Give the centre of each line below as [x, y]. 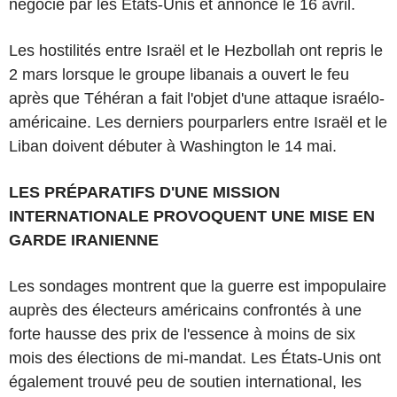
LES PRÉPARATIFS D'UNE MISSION [144, 192]
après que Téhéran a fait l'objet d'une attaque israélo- [197, 98]
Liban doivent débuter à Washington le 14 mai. [173, 146]
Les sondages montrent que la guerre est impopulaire [198, 286]
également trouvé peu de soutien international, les [185, 381]
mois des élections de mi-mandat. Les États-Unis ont [195, 358]
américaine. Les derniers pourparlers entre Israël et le [198, 122]
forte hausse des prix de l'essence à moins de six [182, 334]
